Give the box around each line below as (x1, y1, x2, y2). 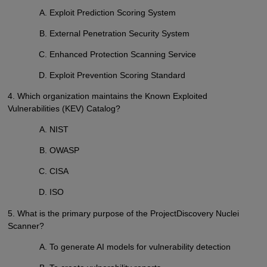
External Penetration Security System (49, 28, 190, 38)
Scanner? (7, 221, 44, 231)
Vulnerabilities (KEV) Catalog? (7, 104, 120, 114)
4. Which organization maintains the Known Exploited (7, 91, 207, 101)
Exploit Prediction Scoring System (49, 7, 176, 17)
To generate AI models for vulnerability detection (49, 241, 231, 252)
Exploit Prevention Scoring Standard (49, 70, 186, 80)
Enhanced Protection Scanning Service (49, 49, 197, 60)
